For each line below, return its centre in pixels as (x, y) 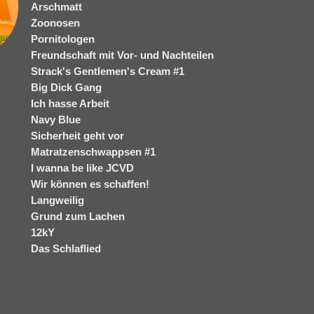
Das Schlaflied (66, 248)
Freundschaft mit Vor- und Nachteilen (122, 55)
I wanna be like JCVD (82, 168)
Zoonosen (55, 23)
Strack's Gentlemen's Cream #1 (108, 71)
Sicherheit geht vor (77, 136)
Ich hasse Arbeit (70, 103)
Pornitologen (63, 39)
